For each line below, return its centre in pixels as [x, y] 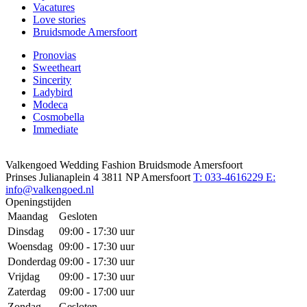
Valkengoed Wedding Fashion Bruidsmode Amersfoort [124, 165]
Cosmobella [59, 117]
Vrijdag [24, 277]
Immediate [56, 130]
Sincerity [52, 80]
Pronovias [54, 56]
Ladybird [53, 93]
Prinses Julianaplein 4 [53, 177]
